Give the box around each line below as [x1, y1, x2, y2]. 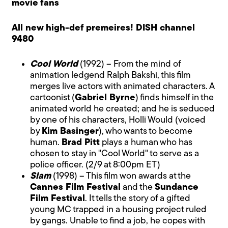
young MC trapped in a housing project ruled [30, 205, 207, 215]
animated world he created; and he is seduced [30, 104, 215, 114]
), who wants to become [99, 126, 193, 136]
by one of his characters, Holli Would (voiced [30, 115, 206, 125]
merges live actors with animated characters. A [30, 81, 215, 92]
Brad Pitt [62, 137, 100, 148]
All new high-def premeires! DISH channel [12, 23, 195, 33]
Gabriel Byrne [75, 93, 136, 103]
